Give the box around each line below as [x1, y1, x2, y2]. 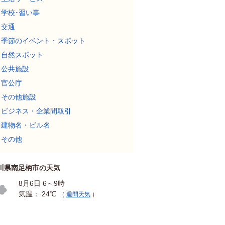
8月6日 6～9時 [19, 179, 65, 187]
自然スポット [1, 51, 43, 59]
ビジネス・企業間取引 [1, 107, 71, 115]
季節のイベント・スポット [1, 37, 85, 45]
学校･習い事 [1, 9, 40, 17]
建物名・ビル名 [1, 121, 50, 129]
